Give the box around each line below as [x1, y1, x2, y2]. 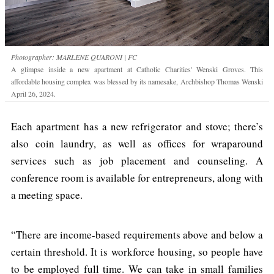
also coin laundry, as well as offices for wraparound [11, 136, 263, 150]
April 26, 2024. [11, 89, 56, 98]
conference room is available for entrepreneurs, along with [11, 171, 263, 185]
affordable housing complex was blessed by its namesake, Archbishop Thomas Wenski [11, 76, 263, 86]
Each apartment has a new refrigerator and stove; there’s [11, 119, 263, 133]
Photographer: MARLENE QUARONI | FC [11, 52, 137, 62]
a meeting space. [11, 188, 83, 202]
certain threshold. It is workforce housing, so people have [11, 245, 263, 259]
